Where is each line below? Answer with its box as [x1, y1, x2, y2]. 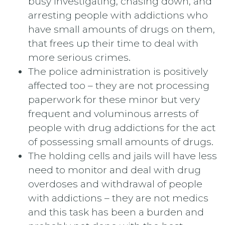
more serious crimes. [28, 51, 131, 63]
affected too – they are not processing [28, 79, 209, 91]
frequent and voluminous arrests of [28, 107, 198, 120]
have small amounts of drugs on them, [28, 23, 215, 35]
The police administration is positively [28, 65, 208, 77]
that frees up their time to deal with [28, 37, 198, 49]
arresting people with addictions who [28, 9, 208, 21]
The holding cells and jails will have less [28, 149, 217, 162]
